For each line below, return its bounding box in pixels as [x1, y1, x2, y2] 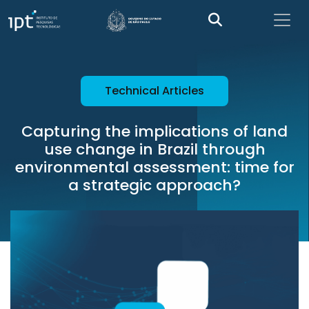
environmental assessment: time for [14, 157, 295, 178]
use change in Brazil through [43, 139, 266, 160]
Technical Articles [105, 83, 204, 99]
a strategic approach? [68, 175, 241, 196]
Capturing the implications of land [21, 121, 288, 142]
